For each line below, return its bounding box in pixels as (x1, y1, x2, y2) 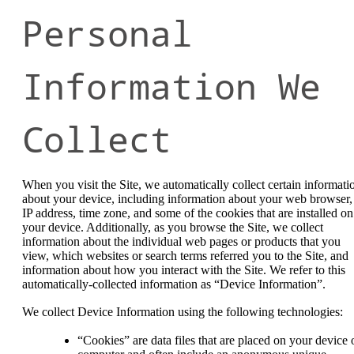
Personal (22, 9, 193, 56)
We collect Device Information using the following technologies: (22, 305, 343, 319)
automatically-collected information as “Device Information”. (22, 277, 326, 291)
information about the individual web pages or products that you (22, 234, 341, 248)
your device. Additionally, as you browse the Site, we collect (22, 220, 323, 234)
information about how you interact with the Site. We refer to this (22, 262, 345, 277)
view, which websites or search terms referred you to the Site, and (22, 248, 348, 262)
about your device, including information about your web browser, (22, 191, 352, 205)
